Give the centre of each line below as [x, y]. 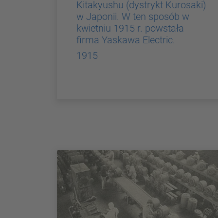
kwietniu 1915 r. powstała [130, 28]
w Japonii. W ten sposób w [133, 16]
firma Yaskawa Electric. [126, 40]
